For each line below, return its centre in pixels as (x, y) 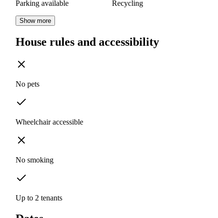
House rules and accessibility (87, 42)
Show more (35, 21)
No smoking (35, 160)
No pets (27, 84)
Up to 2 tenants (39, 198)
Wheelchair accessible (49, 122)
